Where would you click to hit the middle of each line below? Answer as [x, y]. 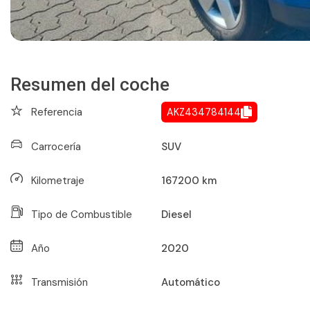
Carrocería [56, 147]
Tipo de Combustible [82, 215]
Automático [190, 283]
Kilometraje [58, 181]
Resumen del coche [90, 85]
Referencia [57, 112]
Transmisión [60, 283]
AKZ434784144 [203, 112]
